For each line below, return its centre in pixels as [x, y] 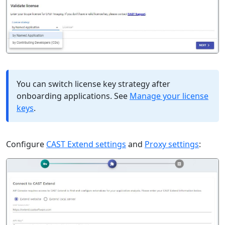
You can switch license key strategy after [93, 84]
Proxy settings [172, 144]
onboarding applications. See [73, 96]
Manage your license [169, 96]
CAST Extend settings [86, 144]
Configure [26, 144]
